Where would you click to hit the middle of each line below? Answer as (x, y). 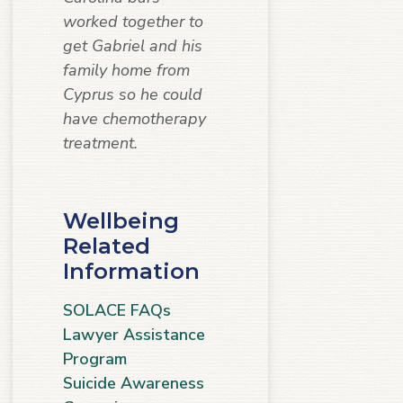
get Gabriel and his (133, 45)
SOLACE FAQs (117, 310)
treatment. (100, 143)
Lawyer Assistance (134, 334)
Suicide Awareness (134, 383)
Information (131, 271)
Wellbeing (121, 220)
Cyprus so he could (133, 94)
